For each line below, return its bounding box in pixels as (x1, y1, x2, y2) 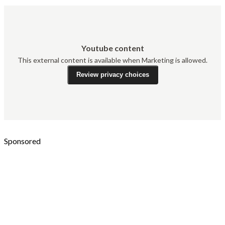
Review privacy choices (76, 71, 149, 79)
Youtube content (81, 43, 144, 53)
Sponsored (4, 136, 41, 146)
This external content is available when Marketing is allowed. (18, 55, 207, 64)
